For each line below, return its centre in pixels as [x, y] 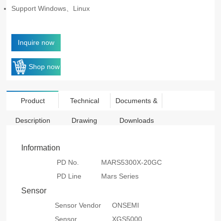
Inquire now [36, 43]
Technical [84, 101]
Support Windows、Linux [51, 9]
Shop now [44, 67]
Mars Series [120, 176]
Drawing [85, 121]
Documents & [137, 101]
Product [33, 101]
